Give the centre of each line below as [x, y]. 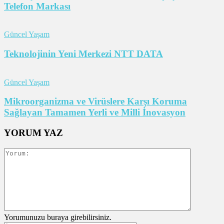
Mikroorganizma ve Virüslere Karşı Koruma [95, 101]
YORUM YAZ [33, 133]
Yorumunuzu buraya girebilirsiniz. [58, 217]
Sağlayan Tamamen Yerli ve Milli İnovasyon [95, 112]
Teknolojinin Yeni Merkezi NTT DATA [83, 53]
